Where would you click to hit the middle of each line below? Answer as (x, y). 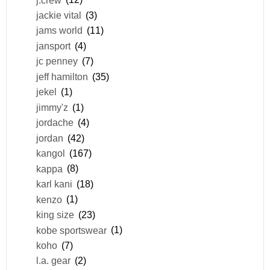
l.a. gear (53, 261)
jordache (55, 123)
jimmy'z (52, 107)
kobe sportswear (71, 230)
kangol (50, 153)
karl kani (54, 184)
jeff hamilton (62, 76)
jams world (59, 30)
